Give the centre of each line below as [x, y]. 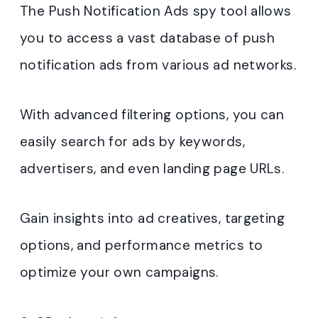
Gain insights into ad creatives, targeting [152, 219]
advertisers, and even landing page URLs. [152, 169]
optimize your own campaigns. [119, 273]
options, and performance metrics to [142, 246]
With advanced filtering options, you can [152, 115]
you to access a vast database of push [148, 38]
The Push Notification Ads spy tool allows [156, 11]
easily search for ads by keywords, [132, 142]
